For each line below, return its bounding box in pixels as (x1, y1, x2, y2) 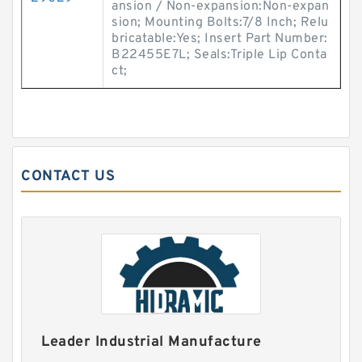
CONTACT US (21, 167, 115, 186)
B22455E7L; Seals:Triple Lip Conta (112, 47, 327, 63)
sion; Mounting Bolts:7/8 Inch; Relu (112, 15, 329, 31)
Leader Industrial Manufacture (41, 333, 262, 352)
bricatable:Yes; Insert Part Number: (112, 31, 328, 47)
